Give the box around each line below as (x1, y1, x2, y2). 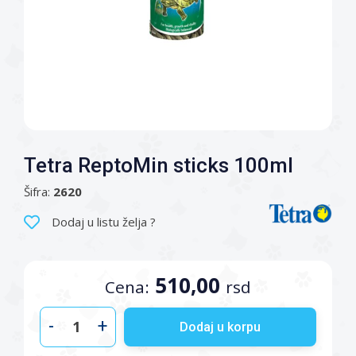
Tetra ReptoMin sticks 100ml (24, 153, 293, 177)
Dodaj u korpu (180, 319, 261, 335)
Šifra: (24, 184, 50, 199)
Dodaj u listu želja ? (52, 214, 156, 230)
